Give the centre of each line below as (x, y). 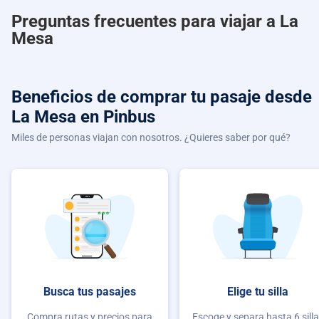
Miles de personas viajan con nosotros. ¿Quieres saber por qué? (151, 137)
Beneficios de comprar (101, 96)
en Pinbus (118, 116)
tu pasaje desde (251, 96)
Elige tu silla (258, 291)
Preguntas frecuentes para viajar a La (155, 21)
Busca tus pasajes (90, 291)
